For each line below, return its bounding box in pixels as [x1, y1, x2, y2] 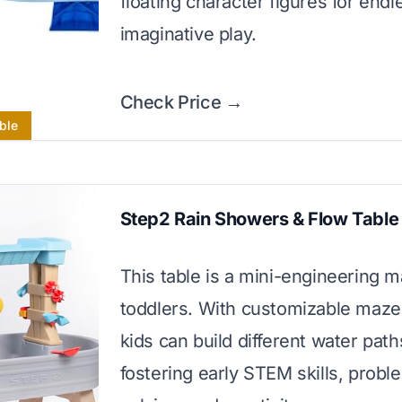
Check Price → [119, 92, 243, 113]
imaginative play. [119, 23, 257, 45]
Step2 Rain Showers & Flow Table [119, 208, 399, 230]
